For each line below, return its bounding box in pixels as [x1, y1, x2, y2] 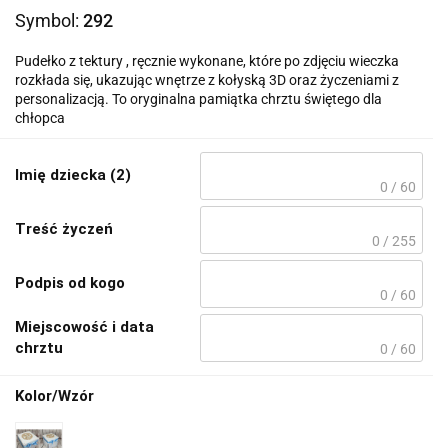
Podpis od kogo [15, 273, 125, 292]
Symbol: [15, 9, 83, 31]
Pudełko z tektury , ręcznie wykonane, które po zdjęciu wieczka [15, 52, 399, 69]
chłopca [15, 109, 65, 126]
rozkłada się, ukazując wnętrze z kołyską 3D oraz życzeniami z [15, 71, 399, 88]
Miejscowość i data [15, 317, 154, 336]
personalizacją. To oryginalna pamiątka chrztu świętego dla [15, 90, 382, 107]
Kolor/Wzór [15, 386, 94, 405]
